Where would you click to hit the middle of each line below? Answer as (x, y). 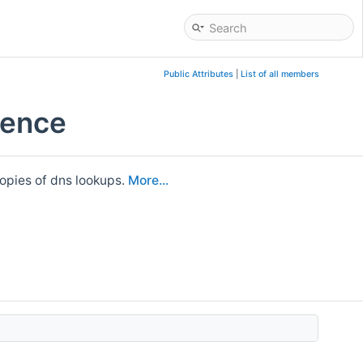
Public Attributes (198, 74)
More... (149, 180)
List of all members (280, 74)
